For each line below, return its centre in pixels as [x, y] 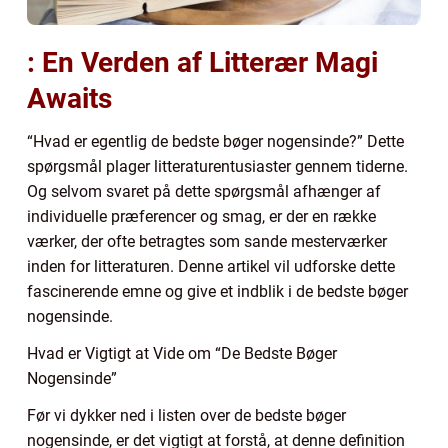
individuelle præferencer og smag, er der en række [201, 216]
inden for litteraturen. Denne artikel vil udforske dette [211, 266]
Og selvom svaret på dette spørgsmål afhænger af [204, 191]
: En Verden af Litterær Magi [202, 62]
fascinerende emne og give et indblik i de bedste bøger [217, 291]
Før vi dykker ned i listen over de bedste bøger [186, 415]
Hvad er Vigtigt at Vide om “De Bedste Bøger [182, 353]
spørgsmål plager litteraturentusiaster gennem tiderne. [217, 166]
